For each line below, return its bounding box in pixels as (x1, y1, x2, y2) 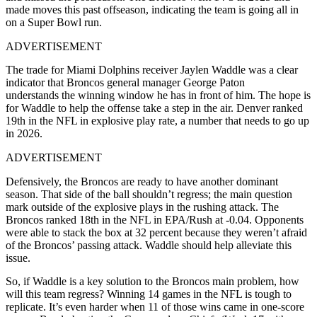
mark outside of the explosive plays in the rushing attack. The (6, 200, 279, 213)
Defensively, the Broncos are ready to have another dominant (6, 175, 278, 188)
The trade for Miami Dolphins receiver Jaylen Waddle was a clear (6, 63, 298, 76)
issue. (6, 251, 30, 264)
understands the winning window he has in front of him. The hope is (6, 88, 311, 101)
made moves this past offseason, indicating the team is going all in (6, 3, 299, 16)
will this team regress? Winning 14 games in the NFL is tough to (6, 287, 292, 300)
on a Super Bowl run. (6, 16, 102, 28)
